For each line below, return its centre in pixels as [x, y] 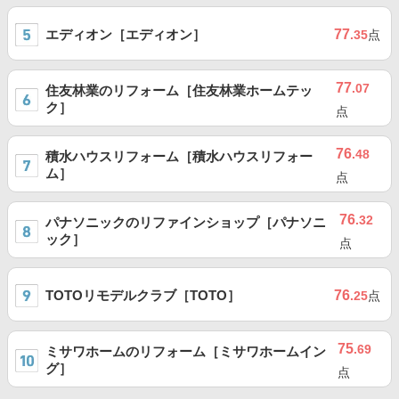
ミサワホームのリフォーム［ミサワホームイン [186, 351]
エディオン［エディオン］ [126, 34]
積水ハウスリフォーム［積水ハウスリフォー [179, 156]
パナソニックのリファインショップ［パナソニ [186, 222]
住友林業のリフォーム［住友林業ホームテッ [179, 90]
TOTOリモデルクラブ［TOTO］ [143, 295]
